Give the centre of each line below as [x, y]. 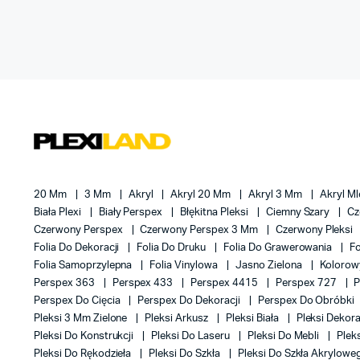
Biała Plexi [59, 213]
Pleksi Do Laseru [192, 336]
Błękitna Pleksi [215, 213]
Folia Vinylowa [185, 266]
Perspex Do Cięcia [78, 301]
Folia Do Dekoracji [78, 248]
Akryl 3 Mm [276, 195]
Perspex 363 [65, 283]
